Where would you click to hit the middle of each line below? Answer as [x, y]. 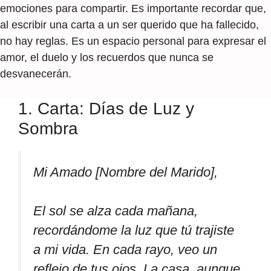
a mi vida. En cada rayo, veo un [125, 250]
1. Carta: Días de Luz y [106, 108]
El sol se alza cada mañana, [116, 211]
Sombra [48, 128]
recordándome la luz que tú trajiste [134, 230]
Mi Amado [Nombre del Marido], [126, 172]
